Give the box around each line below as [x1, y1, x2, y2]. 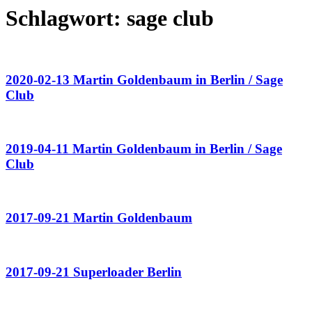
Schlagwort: [6, 6, 127, 31]
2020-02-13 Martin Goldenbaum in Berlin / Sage [6, 72, 283, 87]
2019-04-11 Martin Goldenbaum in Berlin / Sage [6, 141, 282, 157]
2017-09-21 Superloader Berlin [6, 264, 182, 279]
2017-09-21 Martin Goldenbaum [6, 210, 192, 226]
